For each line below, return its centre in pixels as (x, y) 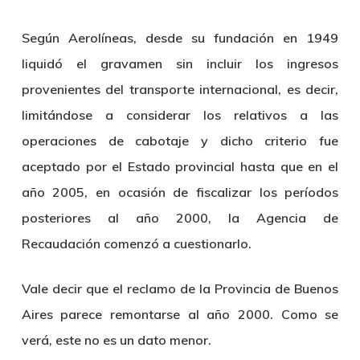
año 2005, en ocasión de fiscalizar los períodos (180, 192)
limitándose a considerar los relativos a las (180, 115)
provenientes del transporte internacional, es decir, (180, 89)
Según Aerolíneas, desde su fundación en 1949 (180, 38)
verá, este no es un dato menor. (116, 340)
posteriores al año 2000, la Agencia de (180, 218)
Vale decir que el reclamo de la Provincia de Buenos (180, 288)
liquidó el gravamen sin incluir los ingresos (180, 63)
